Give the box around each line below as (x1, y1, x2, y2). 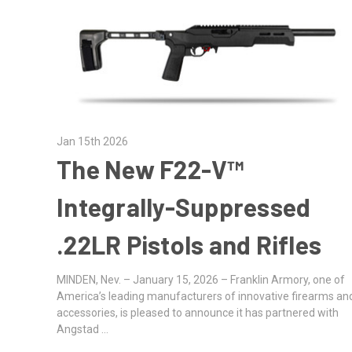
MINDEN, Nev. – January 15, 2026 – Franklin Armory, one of (57, 273, 346, 287)
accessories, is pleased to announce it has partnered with (57, 306, 339, 320)
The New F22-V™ (57, 154, 244, 185)
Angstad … (57, 323, 109, 336)
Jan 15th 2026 (57, 135, 129, 148)
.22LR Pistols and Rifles (57, 229, 322, 260)
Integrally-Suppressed (57, 192, 311, 222)
